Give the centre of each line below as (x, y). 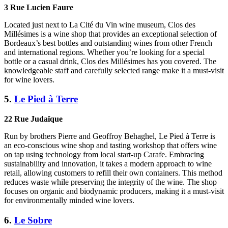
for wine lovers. (29, 79)
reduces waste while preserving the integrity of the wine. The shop (110, 182)
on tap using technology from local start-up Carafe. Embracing (104, 155)
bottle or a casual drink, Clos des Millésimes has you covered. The (110, 61)
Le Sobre (33, 220)
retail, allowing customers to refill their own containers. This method (113, 173)
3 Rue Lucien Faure (39, 7)
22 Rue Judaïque (33, 119)
